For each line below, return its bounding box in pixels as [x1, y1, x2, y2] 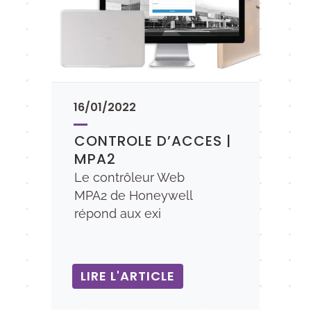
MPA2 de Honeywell [74, 188, 192, 203]
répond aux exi [74, 206, 161, 221]
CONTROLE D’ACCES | [74, 131, 231, 151]
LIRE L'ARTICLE [81, 267, 175, 285]
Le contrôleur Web [74, 170, 185, 185]
